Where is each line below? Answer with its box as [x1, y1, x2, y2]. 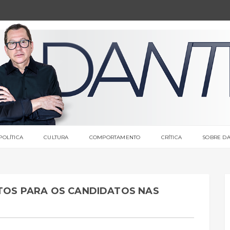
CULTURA [44, 133, 69, 141]
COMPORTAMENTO [89, 133, 141, 141]
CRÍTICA [161, 133, 182, 141]
